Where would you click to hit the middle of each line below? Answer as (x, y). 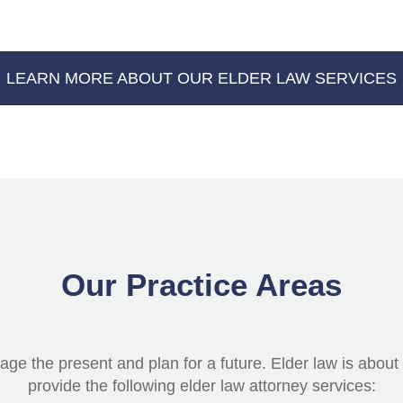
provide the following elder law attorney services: (201, 385)
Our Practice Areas (201, 284)
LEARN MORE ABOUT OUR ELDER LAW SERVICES (201, 79)
